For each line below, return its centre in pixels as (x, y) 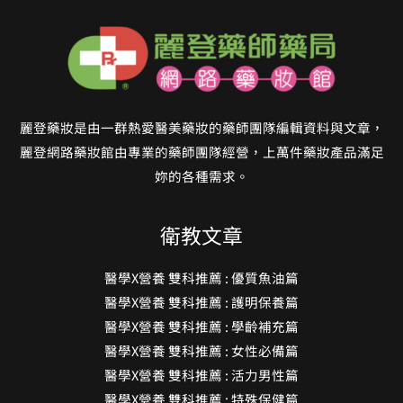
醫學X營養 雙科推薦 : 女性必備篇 (201, 280)
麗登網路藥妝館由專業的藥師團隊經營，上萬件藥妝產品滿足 (201, 82)
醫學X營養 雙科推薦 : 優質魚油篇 (201, 207)
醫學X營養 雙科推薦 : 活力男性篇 (201, 304)
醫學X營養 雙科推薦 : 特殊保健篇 (201, 328)
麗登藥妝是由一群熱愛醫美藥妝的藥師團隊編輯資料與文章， (201, 58)
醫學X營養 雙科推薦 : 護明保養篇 (201, 231)
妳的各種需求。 (201, 106)
